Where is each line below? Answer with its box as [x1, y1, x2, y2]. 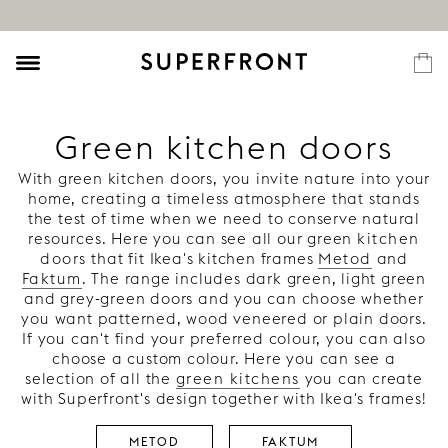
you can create [299, 369, 423, 388]
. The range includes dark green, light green [81, 269, 427, 288]
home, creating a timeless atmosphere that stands [28, 189, 420, 208]
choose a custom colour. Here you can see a [52, 349, 396, 368]
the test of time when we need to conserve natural [27, 209, 421, 228]
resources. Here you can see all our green [28, 229, 358, 248]
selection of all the [25, 369, 176, 388]
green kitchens [175, 369, 300, 388]
